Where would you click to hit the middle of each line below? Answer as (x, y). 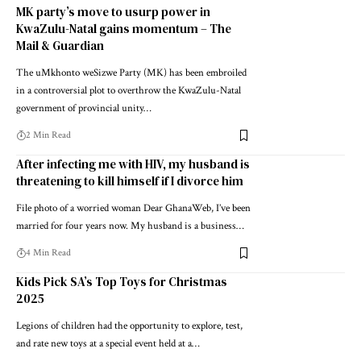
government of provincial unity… (84, 109)
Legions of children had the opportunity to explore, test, (129, 326)
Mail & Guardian (60, 46)
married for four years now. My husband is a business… (130, 226)
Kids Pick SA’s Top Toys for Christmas (122, 282)
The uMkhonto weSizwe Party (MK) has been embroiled (131, 73)
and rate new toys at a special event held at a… (108, 344)
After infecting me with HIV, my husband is (133, 164)
